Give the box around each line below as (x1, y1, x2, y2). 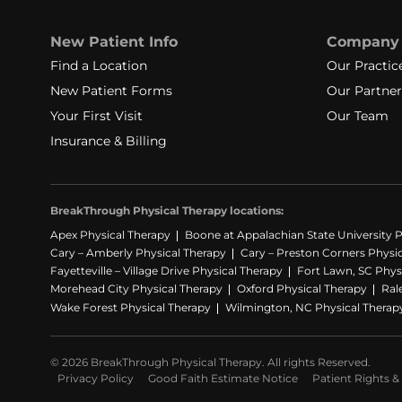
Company (327, 32, 399, 50)
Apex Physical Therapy (50, 227, 170, 241)
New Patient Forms (50, 82, 172, 99)
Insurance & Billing (50, 132, 167, 149)
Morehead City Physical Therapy (50, 282, 223, 296)
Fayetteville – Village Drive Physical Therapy (50, 264, 283, 278)
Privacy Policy (57, 371, 134, 385)
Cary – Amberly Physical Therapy (50, 245, 226, 259)
